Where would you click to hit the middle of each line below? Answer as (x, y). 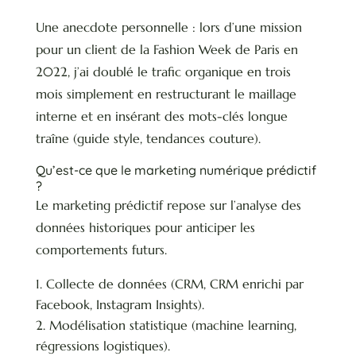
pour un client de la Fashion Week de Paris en (166, 50)
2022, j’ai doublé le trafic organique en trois (163, 72)
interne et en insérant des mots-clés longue (161, 116)
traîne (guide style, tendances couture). (148, 139)
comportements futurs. (101, 250)
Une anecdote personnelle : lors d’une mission (168, 27)
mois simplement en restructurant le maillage (166, 94)
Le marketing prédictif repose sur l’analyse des (168, 205)
